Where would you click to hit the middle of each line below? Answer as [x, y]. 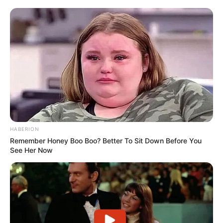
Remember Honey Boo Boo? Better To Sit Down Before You [106, 141]
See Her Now [31, 150]
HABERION [25, 129]
